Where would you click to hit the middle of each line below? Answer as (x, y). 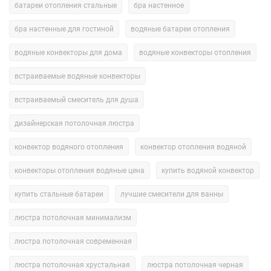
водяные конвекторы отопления (195, 52)
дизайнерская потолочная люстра (74, 123)
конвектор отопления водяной (193, 147)
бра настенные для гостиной (64, 29)
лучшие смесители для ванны (172, 194)
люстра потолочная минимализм (73, 217)
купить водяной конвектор (208, 170)
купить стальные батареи (59, 194)
